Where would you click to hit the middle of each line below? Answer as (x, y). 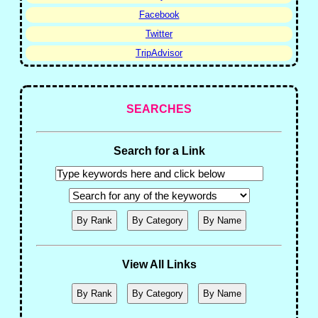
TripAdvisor (159, 53)
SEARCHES (159, 109)
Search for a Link (159, 151)
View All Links (159, 264)
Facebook (159, 15)
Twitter (159, 34)
